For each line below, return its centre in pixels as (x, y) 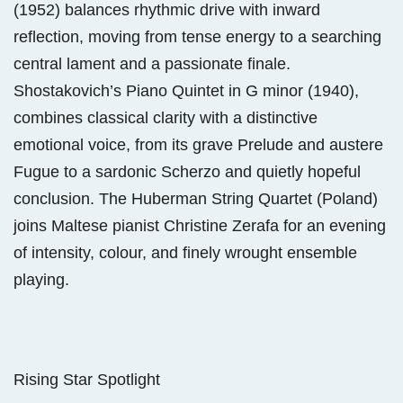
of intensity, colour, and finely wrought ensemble (185, 252)
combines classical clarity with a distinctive (166, 117)
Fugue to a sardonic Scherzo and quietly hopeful (187, 171)
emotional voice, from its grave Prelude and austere (198, 144)
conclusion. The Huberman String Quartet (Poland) (196, 198)
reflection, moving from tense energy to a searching (197, 36)
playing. (41, 279)
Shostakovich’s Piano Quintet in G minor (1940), (186, 90)
